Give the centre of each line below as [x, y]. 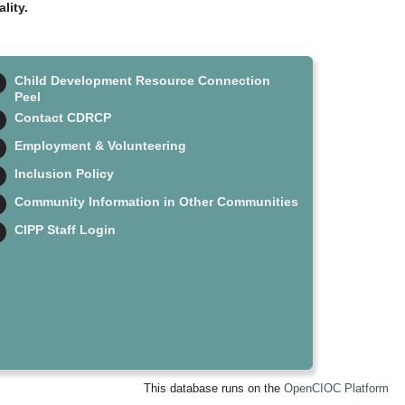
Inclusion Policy [64, 174]
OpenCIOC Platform [336, 388]
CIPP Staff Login [65, 230]
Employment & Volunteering [100, 146]
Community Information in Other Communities [156, 202]
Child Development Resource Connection [142, 80]
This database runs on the [213, 388]
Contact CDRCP [62, 118]
